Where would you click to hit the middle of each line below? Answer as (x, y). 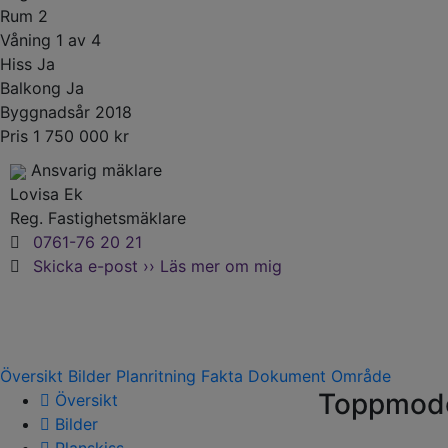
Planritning (156, 376)
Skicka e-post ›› (94, 266)
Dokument (287, 376)
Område (361, 376)
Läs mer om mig (221, 266)
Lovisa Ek (46, 194)
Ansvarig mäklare (96, 170)
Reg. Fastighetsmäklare (98, 218)
